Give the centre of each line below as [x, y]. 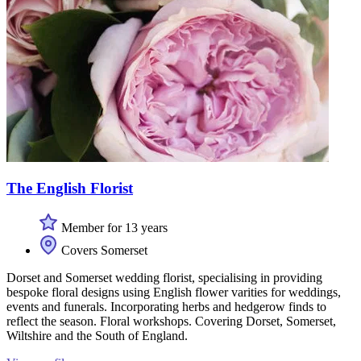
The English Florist [70, 189]
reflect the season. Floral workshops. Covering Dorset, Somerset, [171, 322]
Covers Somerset [103, 251]
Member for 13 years [113, 228]
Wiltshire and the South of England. [97, 336]
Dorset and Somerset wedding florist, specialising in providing [164, 278]
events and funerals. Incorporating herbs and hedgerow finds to [166, 307]
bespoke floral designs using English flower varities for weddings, [174, 293]
